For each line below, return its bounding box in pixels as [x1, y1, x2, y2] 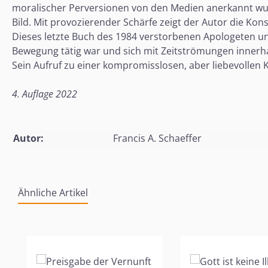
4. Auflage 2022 [12, 87, 77, 100]
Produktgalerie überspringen [26, 221, 157, 235]
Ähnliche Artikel [18, 185, 88, 199]
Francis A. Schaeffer [113, 131, 202, 145]
